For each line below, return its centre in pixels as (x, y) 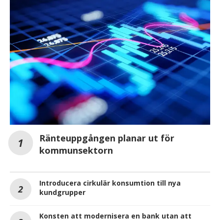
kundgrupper (62, 192)
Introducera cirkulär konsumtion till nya (110, 183)
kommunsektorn (76, 151)
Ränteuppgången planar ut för (107, 138)
